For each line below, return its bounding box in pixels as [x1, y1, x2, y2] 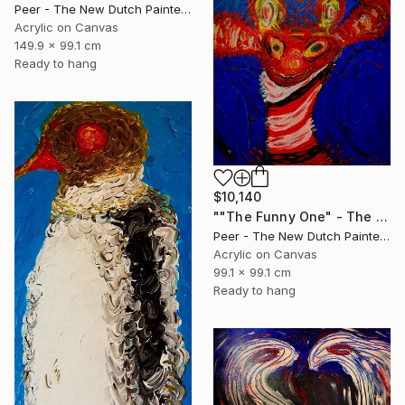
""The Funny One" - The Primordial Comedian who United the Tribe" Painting [375, 209, 388, 225]
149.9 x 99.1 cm [14, 37, 101, 52]
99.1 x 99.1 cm [213, 265, 291, 280]
